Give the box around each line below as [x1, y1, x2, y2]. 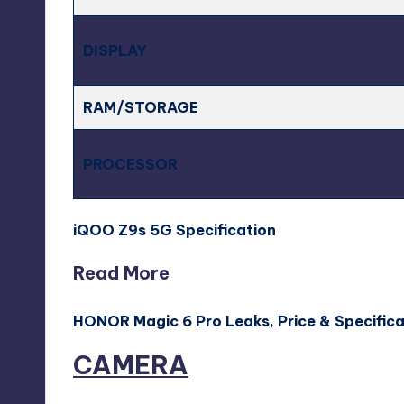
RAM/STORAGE [83, 97, 199, 116]
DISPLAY [83, 41, 148, 60]
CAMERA [73, 348, 188, 381]
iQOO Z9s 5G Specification [73, 220, 276, 239]
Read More [73, 261, 170, 284]
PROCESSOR [83, 154, 179, 173]
